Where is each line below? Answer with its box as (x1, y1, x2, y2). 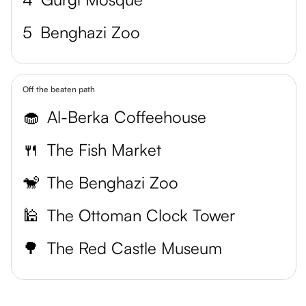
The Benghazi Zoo (47, 172, 178, 193)
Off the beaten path (23, 84, 95, 94)
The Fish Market (47, 139, 161, 160)
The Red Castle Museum (47, 238, 222, 258)
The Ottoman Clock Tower (47, 205, 235, 225)
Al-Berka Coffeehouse (47, 107, 206, 127)
